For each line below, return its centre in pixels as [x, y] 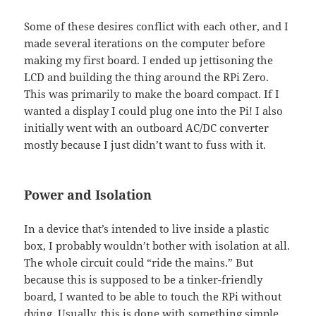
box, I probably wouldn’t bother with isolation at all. [157, 246]
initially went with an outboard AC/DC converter [147, 128]
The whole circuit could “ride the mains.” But [139, 263]
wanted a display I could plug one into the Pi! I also [154, 111]
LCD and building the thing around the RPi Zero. [147, 77]
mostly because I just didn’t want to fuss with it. [145, 145]
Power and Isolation [88, 195]
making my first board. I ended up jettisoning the [149, 60]
